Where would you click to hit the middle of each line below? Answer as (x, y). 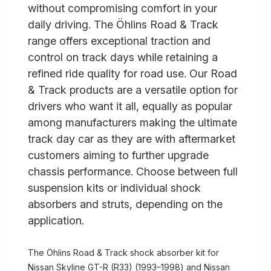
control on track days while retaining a (123, 57)
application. (56, 220)
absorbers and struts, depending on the (125, 204)
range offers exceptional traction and (119, 41)
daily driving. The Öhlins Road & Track (123, 24)
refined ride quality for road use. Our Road (132, 73)
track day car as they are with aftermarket (132, 139)
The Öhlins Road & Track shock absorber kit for (123, 253)
